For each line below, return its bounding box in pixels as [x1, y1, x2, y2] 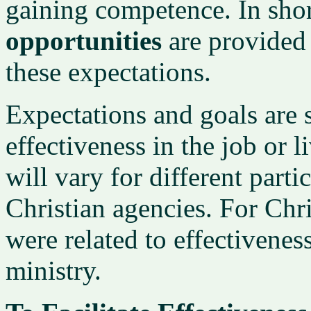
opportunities [6, 26, 162, 56]
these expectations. [6, 57, 211, 87]
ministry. [6, 255, 101, 285]
